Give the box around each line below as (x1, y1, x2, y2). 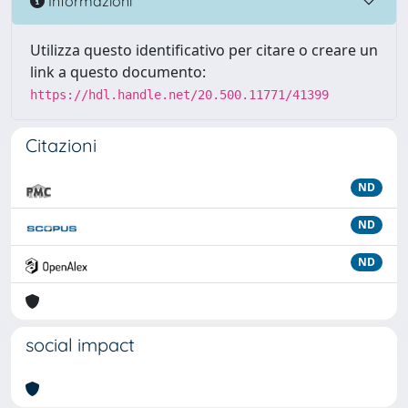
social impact (25, 333, 135, 356)
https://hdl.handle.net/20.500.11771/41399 (30, 87, 329, 102)
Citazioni (25, 134, 97, 157)
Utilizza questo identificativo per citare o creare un (30, 40, 378, 60)
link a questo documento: (30, 62, 206, 82)
